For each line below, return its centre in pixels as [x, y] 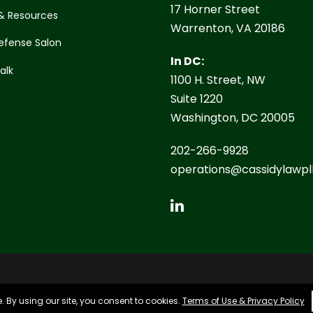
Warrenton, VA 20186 [228, 29]
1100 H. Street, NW [218, 80]
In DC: [187, 61]
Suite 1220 [197, 99]
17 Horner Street [215, 10]
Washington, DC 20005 [233, 118]
